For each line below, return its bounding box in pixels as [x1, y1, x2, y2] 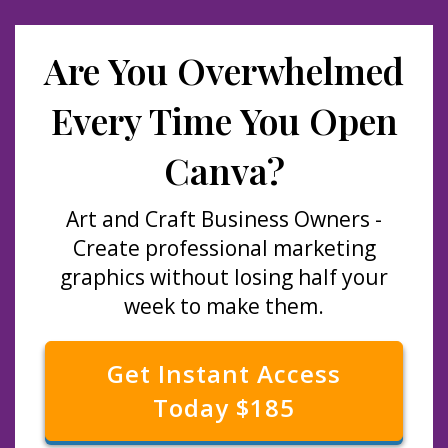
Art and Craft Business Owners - [66, 205, 382, 233]
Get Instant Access [107, 357, 341, 390]
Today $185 [153, 391, 295, 424]
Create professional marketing [72, 234, 376, 262]
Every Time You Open [50, 96, 398, 144]
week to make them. [124, 292, 324, 320]
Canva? [163, 146, 285, 194]
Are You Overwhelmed [44, 46, 404, 94]
